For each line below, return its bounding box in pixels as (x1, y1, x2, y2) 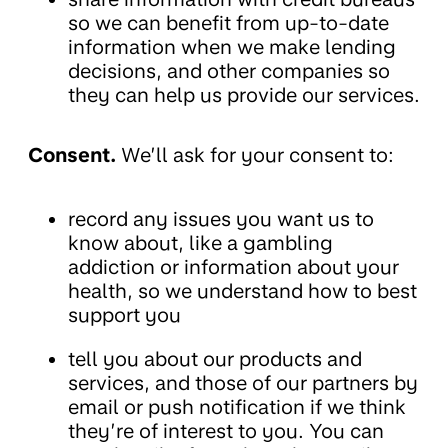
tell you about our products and (68, 347, 362, 372)
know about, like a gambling (68, 231, 333, 256)
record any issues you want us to (68, 207, 374, 232)
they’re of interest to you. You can (68, 419, 384, 444)
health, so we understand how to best (68, 279, 417, 304)
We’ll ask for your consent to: (116, 143, 394, 168)
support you (68, 303, 181, 328)
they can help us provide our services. (68, 83, 420, 108)
